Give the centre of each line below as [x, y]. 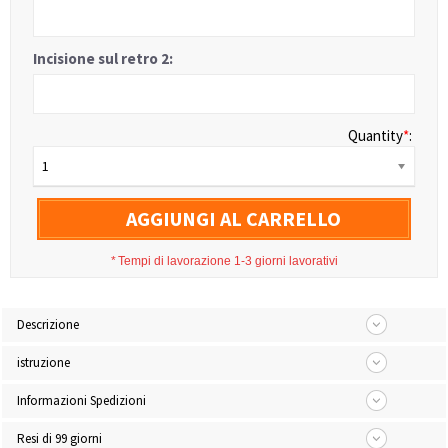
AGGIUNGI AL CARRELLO [234, 218]
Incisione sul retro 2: [103, 58]
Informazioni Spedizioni [81, 400]
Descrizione [48, 324]
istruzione [43, 362]
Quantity [375, 135]
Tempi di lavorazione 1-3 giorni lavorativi [227, 261]
